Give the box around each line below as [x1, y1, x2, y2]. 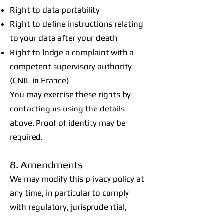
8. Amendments [10, 159, 83, 171]
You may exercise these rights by [10, 90, 131, 99]
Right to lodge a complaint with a [10, 47, 134, 57]
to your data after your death [10, 33, 118, 43]
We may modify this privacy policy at [10, 174, 144, 183]
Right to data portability [10, 5, 100, 15]
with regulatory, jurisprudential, [10, 202, 127, 212]
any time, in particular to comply [10, 188, 129, 198]
